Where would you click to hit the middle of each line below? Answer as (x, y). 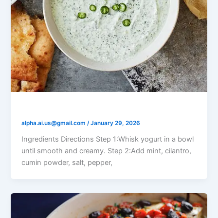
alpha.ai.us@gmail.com (54, 123)
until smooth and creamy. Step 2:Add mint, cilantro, (107, 151)
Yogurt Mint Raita (59, 108)
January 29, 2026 (116, 123)
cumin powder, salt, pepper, (67, 162)
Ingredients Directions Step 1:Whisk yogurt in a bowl (108, 139)
